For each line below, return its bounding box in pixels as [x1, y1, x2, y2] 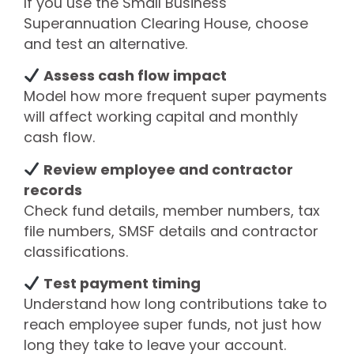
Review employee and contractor [43, 159, 294, 179]
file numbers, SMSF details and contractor [24, 220, 318, 241]
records [24, 179, 82, 200]
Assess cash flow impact [43, 66, 228, 86]
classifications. [24, 241, 128, 262]
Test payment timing [43, 273, 201, 294]
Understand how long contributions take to [24, 294, 327, 314]
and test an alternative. [24, 33, 187, 54]
